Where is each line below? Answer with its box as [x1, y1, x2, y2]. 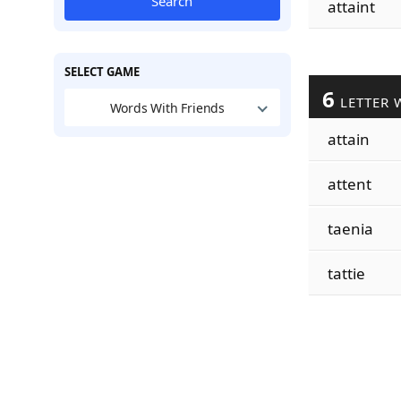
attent [327, 174, 371, 194]
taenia [327, 218, 373, 239]
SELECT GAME [64, 64, 140, 80]
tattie [327, 263, 365, 284]
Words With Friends [109, 98, 226, 116]
